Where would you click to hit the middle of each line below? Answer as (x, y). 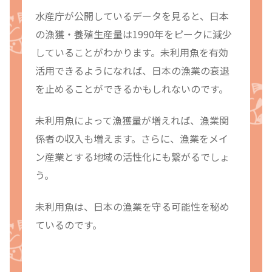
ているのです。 (69, 225)
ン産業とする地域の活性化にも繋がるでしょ (132, 157)
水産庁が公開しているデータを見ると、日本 (132, 15)
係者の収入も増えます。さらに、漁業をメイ (132, 139)
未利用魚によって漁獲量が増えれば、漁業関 (132, 121)
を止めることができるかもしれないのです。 (132, 88)
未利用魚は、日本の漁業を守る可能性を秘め (132, 207)
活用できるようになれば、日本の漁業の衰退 (132, 70)
